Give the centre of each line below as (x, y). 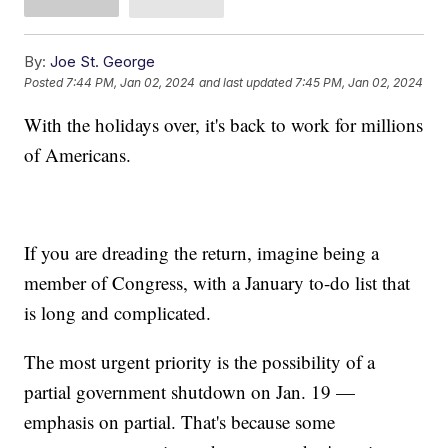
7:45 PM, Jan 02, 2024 (359, 82)
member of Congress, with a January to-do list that (217, 282)
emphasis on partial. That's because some (180, 421)
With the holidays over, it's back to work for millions (224, 124)
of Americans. (81, 154)
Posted (45, 82)
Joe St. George (103, 61)
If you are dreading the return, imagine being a (202, 252)
